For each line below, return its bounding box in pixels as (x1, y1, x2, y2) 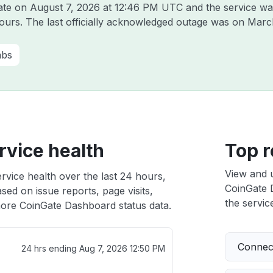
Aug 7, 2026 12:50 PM (79, 243, 165, 253)
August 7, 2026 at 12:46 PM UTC (30, 1, 183, 13)
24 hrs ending (21, 243, 79, 253)
